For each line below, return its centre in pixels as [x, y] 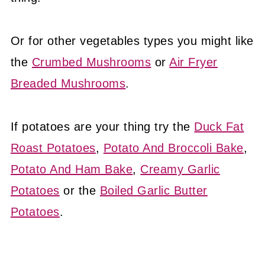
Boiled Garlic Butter [153, 191]
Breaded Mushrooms [68, 84]
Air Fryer [193, 62]
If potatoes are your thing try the [102, 127]
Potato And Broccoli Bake [173, 148]
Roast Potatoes [53, 148]
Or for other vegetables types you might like [132, 41]
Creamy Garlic [180, 169]
